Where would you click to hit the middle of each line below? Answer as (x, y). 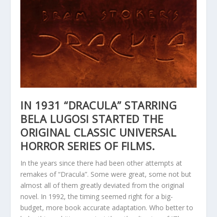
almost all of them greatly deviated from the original (102, 186)
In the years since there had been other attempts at (101, 163)
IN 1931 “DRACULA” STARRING (99, 105)
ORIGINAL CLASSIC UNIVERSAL (99, 132)
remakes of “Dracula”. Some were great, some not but (106, 174)
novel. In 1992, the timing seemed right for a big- (97, 197)
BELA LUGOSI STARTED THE (92, 119)
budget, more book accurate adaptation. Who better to (107, 208)
